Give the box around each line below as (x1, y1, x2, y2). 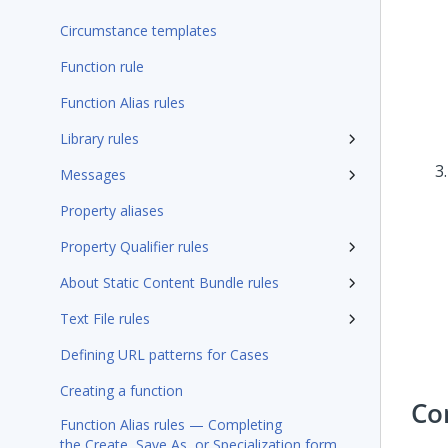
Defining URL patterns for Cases (60, 345, 269, 364)
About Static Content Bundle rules (60, 273, 279, 292)
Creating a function (60, 381, 183, 400)
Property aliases (60, 201, 164, 220)
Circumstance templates (60, 21, 217, 40)
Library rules (60, 129, 139, 148)
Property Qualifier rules (60, 237, 209, 256)
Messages (60, 165, 126, 184)
